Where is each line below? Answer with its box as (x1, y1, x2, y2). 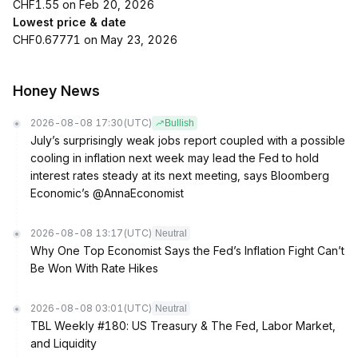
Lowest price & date (13, 15, 126, 29)
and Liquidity (30, 336, 97, 350)
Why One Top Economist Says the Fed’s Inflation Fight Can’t (30, 244, 344, 257)
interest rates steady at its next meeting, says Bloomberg (30, 169, 329, 182)
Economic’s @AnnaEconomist (30, 186, 184, 200)
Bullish (165, 117, 194, 129)
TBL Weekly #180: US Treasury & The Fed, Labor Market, (30, 319, 336, 332)
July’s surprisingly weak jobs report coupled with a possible (30, 133, 345, 147)
